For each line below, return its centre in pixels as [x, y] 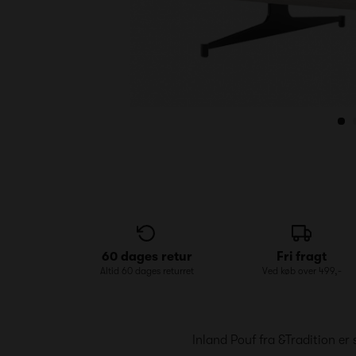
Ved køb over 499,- [302, 271]
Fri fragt [302, 257]
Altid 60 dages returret [147, 271]
